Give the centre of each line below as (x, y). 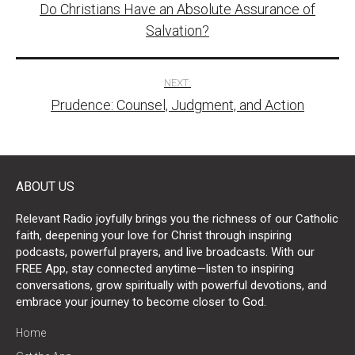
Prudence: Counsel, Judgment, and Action (177, 105)
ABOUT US (45, 186)
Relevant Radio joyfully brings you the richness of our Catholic (177, 218)
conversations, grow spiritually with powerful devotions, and (171, 285)
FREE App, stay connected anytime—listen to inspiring (155, 268)
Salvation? (177, 30)
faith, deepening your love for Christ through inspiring (154, 235)
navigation (89, 21)
